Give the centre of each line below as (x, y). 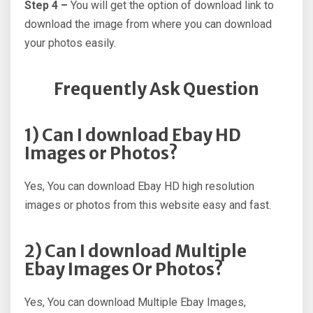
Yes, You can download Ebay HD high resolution (139, 187)
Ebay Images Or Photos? (124, 270)
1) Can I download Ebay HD (133, 136)
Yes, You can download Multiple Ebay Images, (135, 303)
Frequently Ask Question (156, 89)
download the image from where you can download (148, 24)
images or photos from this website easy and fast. (148, 205)
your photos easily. (70, 43)
